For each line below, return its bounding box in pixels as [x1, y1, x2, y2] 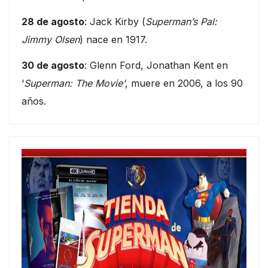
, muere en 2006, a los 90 [125, 77, 243, 89]
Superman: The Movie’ [24, 77, 125, 89]
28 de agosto [22, 16, 84, 28]
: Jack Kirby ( [84, 16, 145, 28]
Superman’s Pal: [145, 16, 217, 28]
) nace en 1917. [80, 33, 147, 46]
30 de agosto [22, 59, 84, 71]
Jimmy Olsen [22, 33, 80, 46]
